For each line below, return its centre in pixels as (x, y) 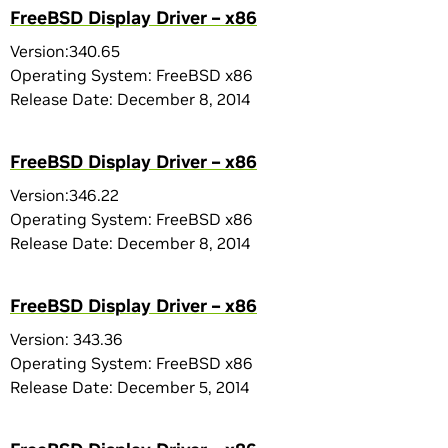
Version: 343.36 (66, 339)
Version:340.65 (65, 51)
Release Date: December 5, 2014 (129, 387)
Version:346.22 (64, 195)
